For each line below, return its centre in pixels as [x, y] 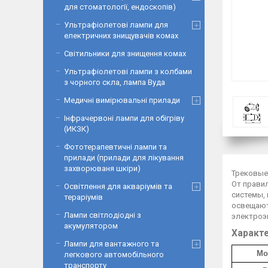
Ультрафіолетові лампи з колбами [128, 71]
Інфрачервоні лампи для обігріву [124, 118]
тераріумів [83, 197]
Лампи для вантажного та [112, 244]
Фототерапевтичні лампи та [115, 147]
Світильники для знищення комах [125, 54]
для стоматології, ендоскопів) [120, 7]
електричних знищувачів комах [121, 36]
